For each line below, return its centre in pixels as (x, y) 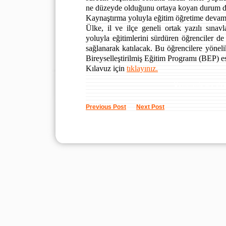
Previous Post (106, 107)
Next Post (150, 107)
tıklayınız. (142, 68)
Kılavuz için (106, 68)
